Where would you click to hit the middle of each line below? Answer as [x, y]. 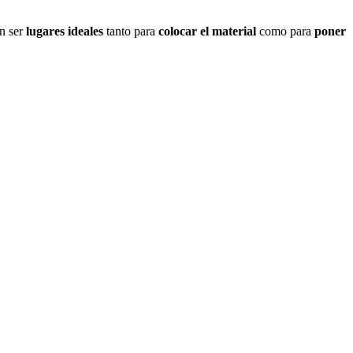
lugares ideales [63, 31]
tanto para [131, 31]
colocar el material [209, 31]
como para [287, 31]
